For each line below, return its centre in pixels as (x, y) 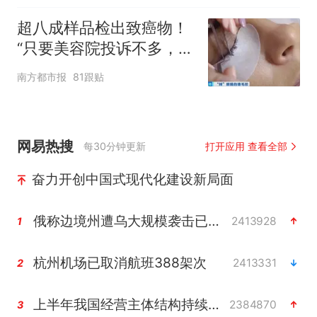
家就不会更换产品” (82, 68)
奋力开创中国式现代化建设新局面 (132, 179)
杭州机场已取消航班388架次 (120, 263)
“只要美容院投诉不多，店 (105, 48)
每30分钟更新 (115, 146)
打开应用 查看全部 (246, 146)
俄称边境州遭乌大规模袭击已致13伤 (213, 221)
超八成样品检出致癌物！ (102, 27)
